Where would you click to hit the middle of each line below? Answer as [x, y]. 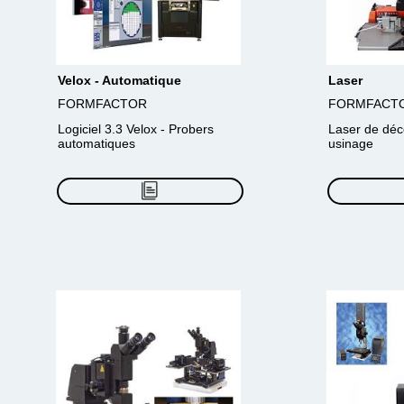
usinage [351, 143]
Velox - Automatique [119, 80]
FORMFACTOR [102, 104]
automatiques [96, 143]
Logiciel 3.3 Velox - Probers [136, 129]
